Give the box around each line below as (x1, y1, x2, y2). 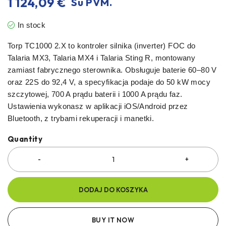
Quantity (8, 134, 43, 144)
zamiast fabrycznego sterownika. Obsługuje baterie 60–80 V (8, 65, 217, 74)
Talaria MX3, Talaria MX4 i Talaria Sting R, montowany (8, 53, 196, 62)
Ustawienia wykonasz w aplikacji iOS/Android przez (8, 101, 188, 110)
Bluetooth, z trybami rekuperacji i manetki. (8, 114, 154, 123)
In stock (17, 20, 46, 29)
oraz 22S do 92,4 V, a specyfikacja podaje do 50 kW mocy (8, 77, 210, 86)
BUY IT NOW (92, 215, 134, 224)
